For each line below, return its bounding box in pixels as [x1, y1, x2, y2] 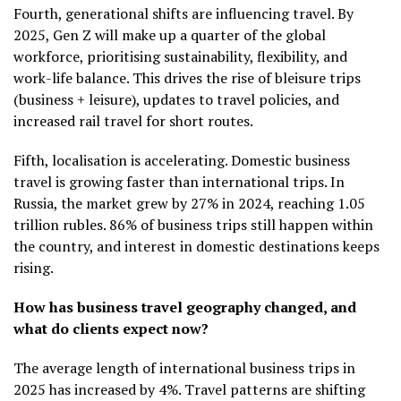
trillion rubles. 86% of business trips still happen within [13, 214, 373, 235]
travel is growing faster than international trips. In [13, 171, 345, 192]
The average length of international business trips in [13, 357, 355, 378]
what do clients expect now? [13, 318, 209, 338]
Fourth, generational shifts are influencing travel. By [13, 3, 354, 23]
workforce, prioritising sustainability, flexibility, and [13, 46, 347, 66]
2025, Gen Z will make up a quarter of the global [13, 24, 326, 45]
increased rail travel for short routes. [13, 110, 253, 131]
